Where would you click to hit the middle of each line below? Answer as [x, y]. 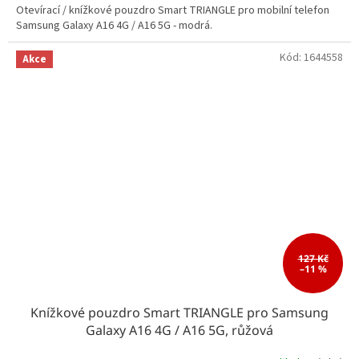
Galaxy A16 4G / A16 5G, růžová [179, 331]
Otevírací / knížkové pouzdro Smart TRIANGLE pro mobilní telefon [173, 10]
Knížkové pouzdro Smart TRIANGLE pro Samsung [179, 313]
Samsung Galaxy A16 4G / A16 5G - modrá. [114, 25]
